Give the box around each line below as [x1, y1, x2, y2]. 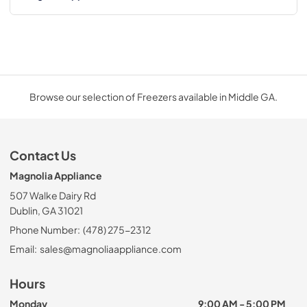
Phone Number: [10, 223, 80, 236]
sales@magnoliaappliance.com [39, 243, 182, 256]
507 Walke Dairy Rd [10, 189, 96, 202]
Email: [10, 243, 37, 256]
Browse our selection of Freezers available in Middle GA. [29, 90, 278, 103]
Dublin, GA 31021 [10, 204, 83, 217]
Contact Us [10, 148, 76, 164]
